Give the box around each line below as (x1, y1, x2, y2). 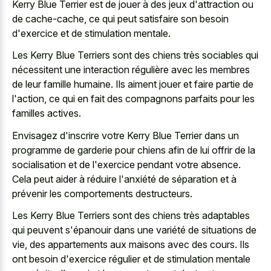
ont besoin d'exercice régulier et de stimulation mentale (12, 253, 250, 265)
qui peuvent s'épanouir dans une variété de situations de (12, 224, 256, 236)
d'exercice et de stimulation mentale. (12, 27, 171, 39)
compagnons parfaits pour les (125, 93, 255, 105)
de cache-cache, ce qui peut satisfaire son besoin (12, 12, 229, 25)
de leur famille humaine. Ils (12, 78, 128, 90)
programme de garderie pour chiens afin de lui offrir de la (12, 143, 255, 156)
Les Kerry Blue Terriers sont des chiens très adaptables (12, 209, 250, 221)
